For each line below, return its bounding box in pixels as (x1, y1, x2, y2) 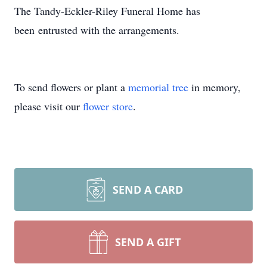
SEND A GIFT (115, 235, 181, 249)
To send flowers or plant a (14, 80, 128, 94)
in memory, (188, 80, 241, 94)
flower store (83, 99, 133, 113)
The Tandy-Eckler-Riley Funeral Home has (14, 4, 200, 18)
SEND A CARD (113, 182, 183, 197)
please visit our (14, 99, 83, 113)
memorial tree (128, 80, 188, 94)
